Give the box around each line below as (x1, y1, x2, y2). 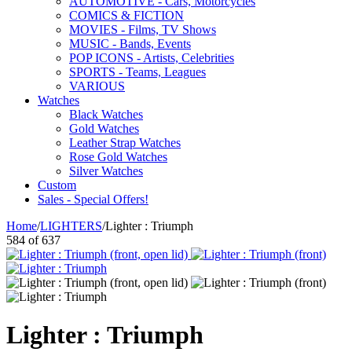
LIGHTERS (40, 219, 102, 233)
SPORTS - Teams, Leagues (69, 65, 206, 79)
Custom (38, 178, 76, 192)
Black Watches (69, 108, 143, 121)
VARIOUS (69, 79, 125, 93)
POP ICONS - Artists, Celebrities (69, 51, 234, 64)
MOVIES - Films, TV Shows (69, 23, 216, 36)
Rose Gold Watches (69, 150, 167, 163)
